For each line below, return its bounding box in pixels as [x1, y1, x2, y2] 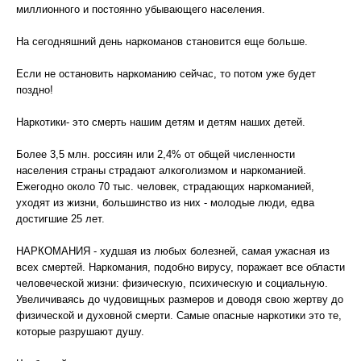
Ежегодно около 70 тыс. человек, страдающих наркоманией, [16, 180, 314, 193]
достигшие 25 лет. [16, 213, 105, 225]
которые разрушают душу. [16, 326, 144, 338]
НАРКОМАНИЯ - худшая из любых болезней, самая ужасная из [16, 245, 330, 257]
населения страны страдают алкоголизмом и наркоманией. [16, 164, 306, 176]
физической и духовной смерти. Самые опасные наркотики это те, [16, 309, 342, 322]
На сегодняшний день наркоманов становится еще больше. [16, 35, 308, 48]
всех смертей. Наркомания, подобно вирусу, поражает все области [16, 261, 345, 273]
